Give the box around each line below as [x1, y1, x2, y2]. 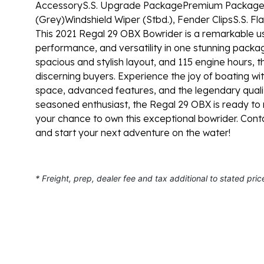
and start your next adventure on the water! [35, 126, 230, 138]
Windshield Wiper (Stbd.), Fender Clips [65, 13, 233, 25]
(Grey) [35, 13, 65, 25]
